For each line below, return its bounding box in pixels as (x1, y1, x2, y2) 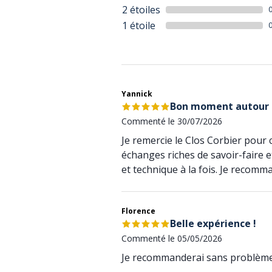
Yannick (121, 89, 152, 99)
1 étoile (122, 19, 155, 32)
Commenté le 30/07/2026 (121, 115, 222, 127)
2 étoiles (122, 3, 160, 16)
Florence (121, 206, 155, 216)
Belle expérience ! (170, 217, 256, 230)
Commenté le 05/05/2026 (121, 233, 222, 244)
